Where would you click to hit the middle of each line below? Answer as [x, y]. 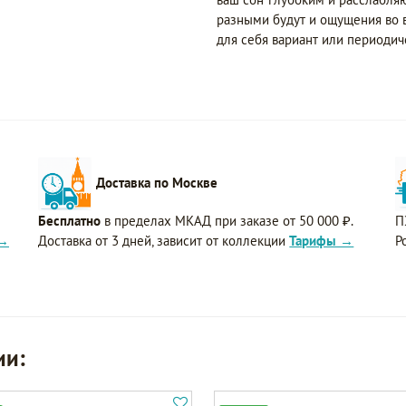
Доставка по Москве [157, 182]
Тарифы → [322, 241]
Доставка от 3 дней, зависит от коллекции [164, 241]
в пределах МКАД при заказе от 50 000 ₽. [227, 221]
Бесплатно [70, 221]
